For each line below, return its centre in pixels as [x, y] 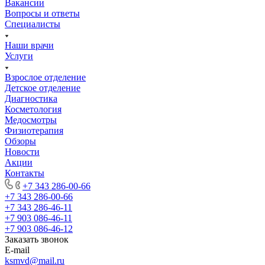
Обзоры [20, 141]
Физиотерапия [34, 130]
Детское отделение [43, 88]
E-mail [17, 250]
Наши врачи [29, 45]
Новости [22, 151]
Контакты [25, 173]
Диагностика [31, 98]
